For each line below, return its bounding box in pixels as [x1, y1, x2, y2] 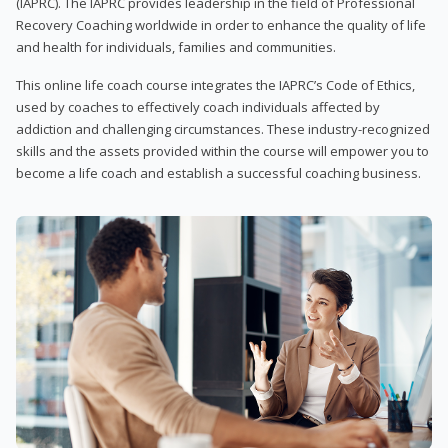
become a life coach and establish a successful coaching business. [16, 163, 421, 182]
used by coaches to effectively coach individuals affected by [16, 97, 380, 116]
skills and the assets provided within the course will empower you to [16, 141, 429, 160]
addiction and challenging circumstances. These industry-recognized [16, 119, 430, 138]
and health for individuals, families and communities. [16, 37, 336, 56]
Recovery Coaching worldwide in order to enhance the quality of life [16, 15, 426, 34]
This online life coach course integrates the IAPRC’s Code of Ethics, [16, 75, 415, 94]
